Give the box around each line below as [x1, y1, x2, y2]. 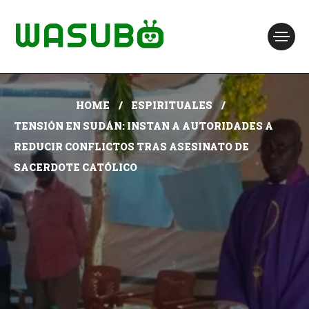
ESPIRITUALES [130, 99, 212, 112]
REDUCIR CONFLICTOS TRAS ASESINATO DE [14, 140, 249, 153]
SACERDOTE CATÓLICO [14, 161, 137, 174]
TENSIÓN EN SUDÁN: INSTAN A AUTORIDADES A [14, 119, 273, 132]
